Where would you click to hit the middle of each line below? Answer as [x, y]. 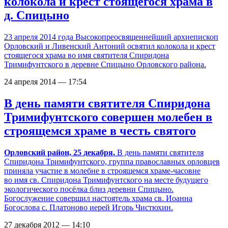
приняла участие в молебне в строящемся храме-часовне [102, 170]
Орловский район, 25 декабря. [60, 152]
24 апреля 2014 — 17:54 [45, 81]
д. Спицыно [37, 15]
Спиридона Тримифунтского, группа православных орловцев [112, 161]
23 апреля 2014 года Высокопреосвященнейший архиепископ [111, 37]
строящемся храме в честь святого [100, 131]
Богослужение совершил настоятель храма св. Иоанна [98, 198]
